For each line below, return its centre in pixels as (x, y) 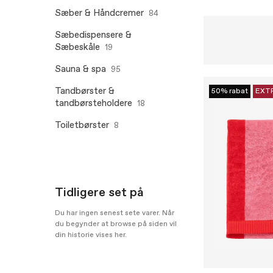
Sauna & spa (80, 69)
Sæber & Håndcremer (99, 13)
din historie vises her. (91, 235)
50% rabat (230, 91)
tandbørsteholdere (94, 104)
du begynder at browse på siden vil (116, 224)
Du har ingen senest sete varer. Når (115, 213)
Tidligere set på (99, 193)
